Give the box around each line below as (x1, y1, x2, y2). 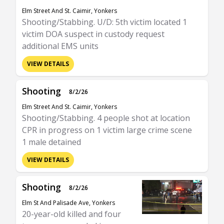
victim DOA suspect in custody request (22, 28, 164, 39)
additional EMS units (22, 40, 98, 51)
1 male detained (22, 136, 81, 147)
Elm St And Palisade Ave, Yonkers (22, 198, 115, 207)
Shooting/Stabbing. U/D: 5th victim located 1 (22, 16, 187, 27)
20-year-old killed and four (22, 208, 121, 219)
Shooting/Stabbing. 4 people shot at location (22, 112, 190, 123)
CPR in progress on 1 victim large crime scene (22, 124, 192, 135)
